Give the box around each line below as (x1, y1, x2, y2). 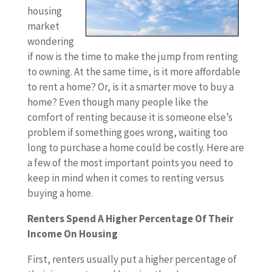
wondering (27, 35, 74, 48)
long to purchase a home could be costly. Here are (27, 141, 244, 154)
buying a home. (27, 186, 93, 200)
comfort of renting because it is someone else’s (27, 110, 233, 124)
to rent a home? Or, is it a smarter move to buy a (27, 80, 234, 93)
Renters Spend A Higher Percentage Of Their (27, 212, 234, 225)
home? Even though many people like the (27, 95, 208, 109)
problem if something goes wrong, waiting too (27, 126, 228, 139)
